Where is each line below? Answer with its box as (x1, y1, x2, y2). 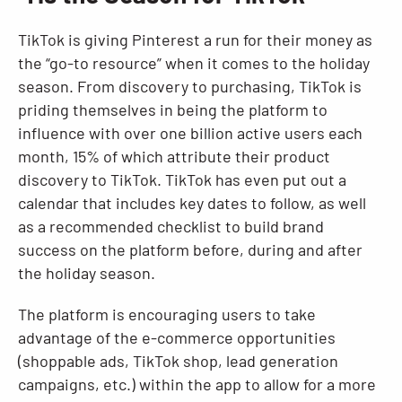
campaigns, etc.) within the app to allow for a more (18, 374, 376, 394)
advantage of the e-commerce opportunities (18, 328, 336, 347)
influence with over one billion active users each (18, 123, 363, 143)
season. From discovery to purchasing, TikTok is (18, 76, 362, 96)
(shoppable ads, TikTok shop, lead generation (18, 351, 338, 371)
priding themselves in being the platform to (18, 100, 328, 119)
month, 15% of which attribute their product (18, 146, 330, 166)
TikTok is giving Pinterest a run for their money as (18, 30, 372, 49)
